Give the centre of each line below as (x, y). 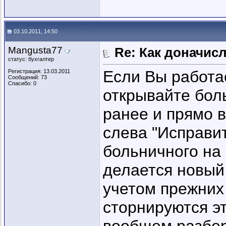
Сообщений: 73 (27, 77)
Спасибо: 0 (22, 83)
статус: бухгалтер (31, 59)
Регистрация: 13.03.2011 (39, 71)
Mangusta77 (35, 50)
